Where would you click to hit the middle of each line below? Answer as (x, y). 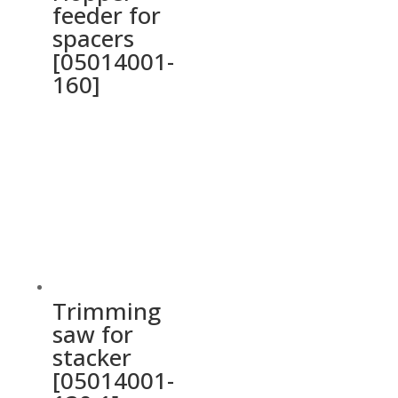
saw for (92, 334)
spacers (93, 39)
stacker (92, 357)
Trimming (106, 310)
